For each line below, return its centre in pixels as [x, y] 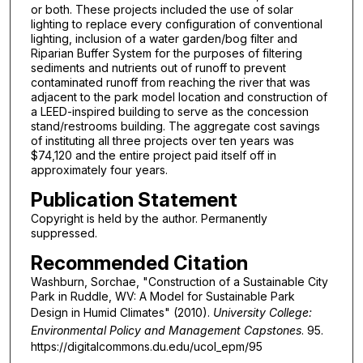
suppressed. [64, 233]
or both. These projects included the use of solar [162, 10]
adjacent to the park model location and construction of [179, 97]
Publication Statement [134, 199]
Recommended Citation [139, 263]
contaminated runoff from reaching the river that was [170, 83]
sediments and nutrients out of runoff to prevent [158, 68]
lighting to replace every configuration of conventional [176, 24]
